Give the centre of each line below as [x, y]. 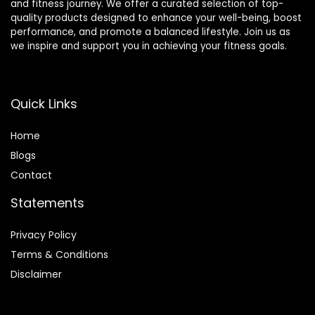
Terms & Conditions [59, 255]
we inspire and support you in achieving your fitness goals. [149, 46]
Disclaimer [36, 275]
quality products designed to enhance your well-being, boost [156, 18]
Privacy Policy [44, 235]
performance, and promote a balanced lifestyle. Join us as [150, 32]
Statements [47, 203]
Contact [31, 175]
